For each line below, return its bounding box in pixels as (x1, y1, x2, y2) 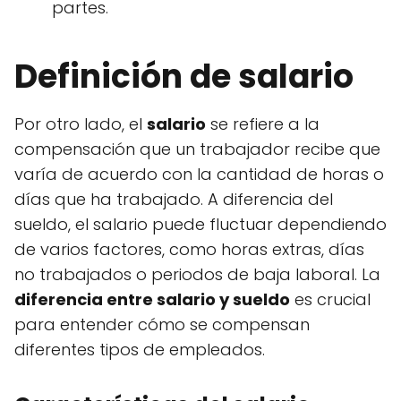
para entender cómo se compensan (14, 313, 310, 337)
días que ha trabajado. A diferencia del (14, 188, 333, 211)
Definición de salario (14, 54, 354, 100)
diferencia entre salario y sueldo (14, 288, 290, 311)
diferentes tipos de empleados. (14, 338, 265, 362)
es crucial (290, 288, 371, 311)
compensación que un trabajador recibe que (14, 138, 380, 161)
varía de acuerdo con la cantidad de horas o (14, 163, 384, 186)
